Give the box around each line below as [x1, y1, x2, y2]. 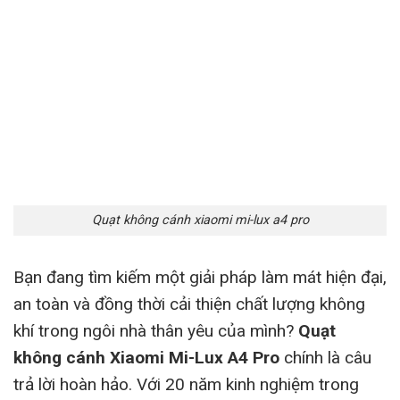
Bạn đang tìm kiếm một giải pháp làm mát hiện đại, [13, 267, 387, 288]
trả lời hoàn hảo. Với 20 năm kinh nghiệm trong [13, 374, 359, 396]
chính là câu [279, 347, 371, 369]
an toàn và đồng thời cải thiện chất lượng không [13, 294, 365, 315]
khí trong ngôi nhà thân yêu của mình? [13, 321, 298, 342]
